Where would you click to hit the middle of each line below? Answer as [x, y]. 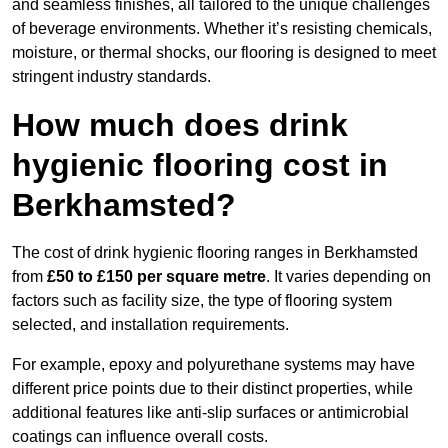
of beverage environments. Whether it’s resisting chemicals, [222, 29]
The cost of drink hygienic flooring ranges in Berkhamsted [215, 253]
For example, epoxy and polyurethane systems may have [213, 365]
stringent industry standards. [111, 77]
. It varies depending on [348, 277]
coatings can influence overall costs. [140, 437]
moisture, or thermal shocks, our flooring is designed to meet [224, 53]
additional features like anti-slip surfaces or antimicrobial [210, 413]
